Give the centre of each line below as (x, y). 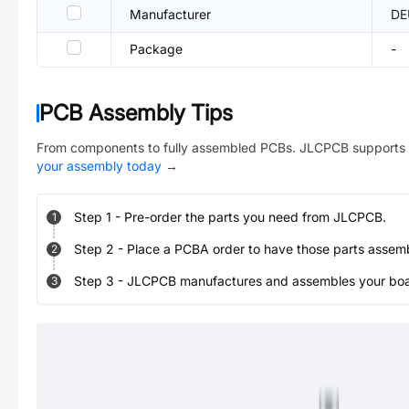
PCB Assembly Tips (136, 113)
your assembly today (99, 166)
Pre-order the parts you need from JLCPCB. (255, 217)
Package (156, 49)
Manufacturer (170, 14)
